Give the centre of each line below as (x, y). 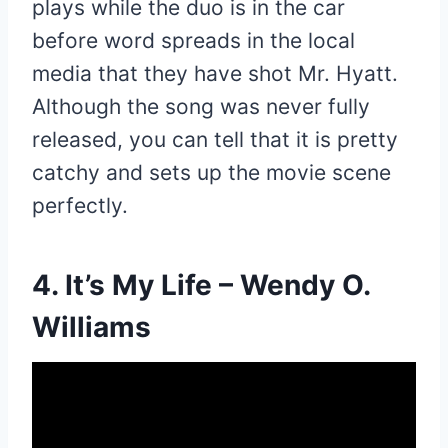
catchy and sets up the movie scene (211, 172)
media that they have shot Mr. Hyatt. (215, 73)
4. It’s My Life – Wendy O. (201, 284)
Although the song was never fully (201, 106)
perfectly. (80, 205)
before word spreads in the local (193, 40)
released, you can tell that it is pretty (215, 139)
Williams (91, 326)
